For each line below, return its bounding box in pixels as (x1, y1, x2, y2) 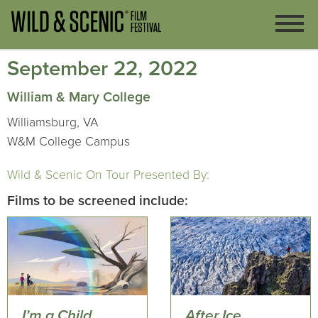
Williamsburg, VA (7, 115, 98, 130)
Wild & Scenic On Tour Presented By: (7, 168, 209, 182)
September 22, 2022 (7, 56, 197, 81)
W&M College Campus (7, 134, 130, 149)
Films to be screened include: (7, 192, 188, 209)
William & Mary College (7, 89, 150, 106)
